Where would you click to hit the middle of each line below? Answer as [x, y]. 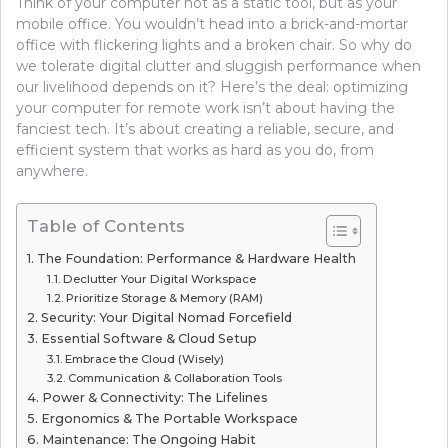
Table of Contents [106, 225]
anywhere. [52, 170]
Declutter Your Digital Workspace [160, 278]
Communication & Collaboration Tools [175, 377]
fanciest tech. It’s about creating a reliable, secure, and [205, 128]
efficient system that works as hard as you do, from [195, 149]
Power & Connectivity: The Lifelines [154, 397]
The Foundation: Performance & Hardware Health [196, 258]
